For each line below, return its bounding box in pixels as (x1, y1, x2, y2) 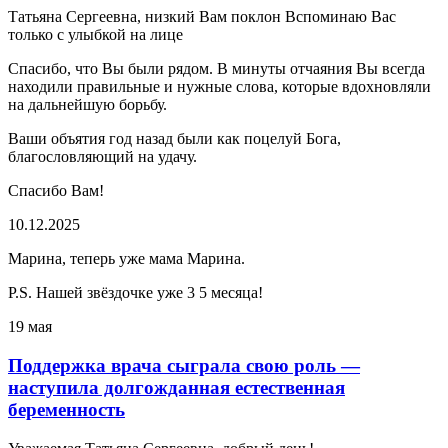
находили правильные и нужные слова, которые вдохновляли (8, 78, 431, 96)
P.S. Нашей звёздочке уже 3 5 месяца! (8, 284, 263, 302)
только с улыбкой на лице (8, 26, 183, 44)
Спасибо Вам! (8, 182, 104, 200)
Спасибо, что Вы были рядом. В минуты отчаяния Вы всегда (8, 60, 425, 78)
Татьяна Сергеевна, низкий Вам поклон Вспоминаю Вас (8, 8, 396, 26)
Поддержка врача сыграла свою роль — (8, 354, 360, 376)
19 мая (8, 318, 52, 336)
